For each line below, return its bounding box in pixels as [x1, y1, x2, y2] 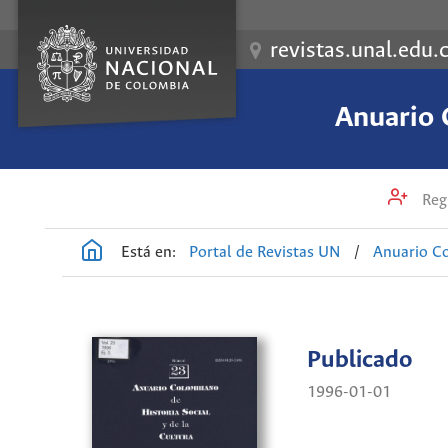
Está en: [121, 243, 176, 261]
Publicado [307, 347, 413, 375]
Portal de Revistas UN [189, 243, 342, 261]
